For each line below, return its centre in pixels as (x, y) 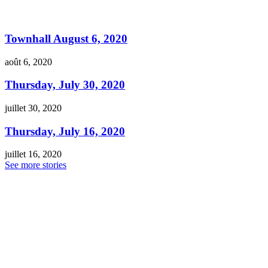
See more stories (36, 165)
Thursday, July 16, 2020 (65, 131)
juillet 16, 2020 (33, 154)
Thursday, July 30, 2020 (65, 85)
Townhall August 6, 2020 (66, 38)
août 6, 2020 (28, 62)
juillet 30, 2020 (33, 108)
